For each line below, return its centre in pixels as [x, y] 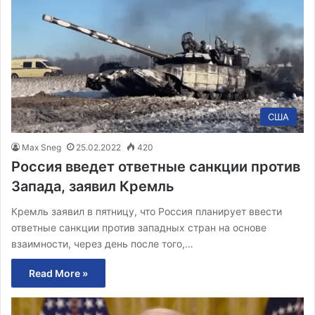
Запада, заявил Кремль [93, 186]
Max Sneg [41, 147]
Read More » [58, 273]
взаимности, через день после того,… [102, 243]
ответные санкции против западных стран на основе [139, 227]
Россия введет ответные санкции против [156, 166]
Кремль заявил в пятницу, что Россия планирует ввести [147, 211]
